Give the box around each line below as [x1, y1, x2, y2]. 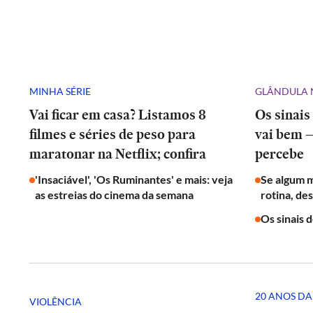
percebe [255, 144, 304, 163]
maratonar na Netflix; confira [29, 144, 206, 163]
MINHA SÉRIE [29, 85, 91, 97]
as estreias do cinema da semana [35, 188, 194, 201]
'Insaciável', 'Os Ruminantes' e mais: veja [35, 173, 233, 186]
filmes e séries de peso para [29, 124, 196, 144]
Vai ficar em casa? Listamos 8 [29, 105, 206, 124]
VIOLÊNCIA [29, 295, 82, 307]
